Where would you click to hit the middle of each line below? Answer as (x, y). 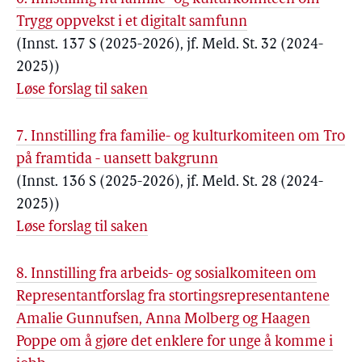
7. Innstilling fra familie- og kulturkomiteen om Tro (181, 137)
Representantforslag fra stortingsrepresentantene (173, 297)
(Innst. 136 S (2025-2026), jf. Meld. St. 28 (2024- (170, 182)
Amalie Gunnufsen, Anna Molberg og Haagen (163, 320)
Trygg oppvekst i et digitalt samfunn (132, 22)
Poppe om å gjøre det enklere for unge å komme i (175, 342)
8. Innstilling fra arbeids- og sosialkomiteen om (166, 274)
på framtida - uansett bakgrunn (117, 160)
